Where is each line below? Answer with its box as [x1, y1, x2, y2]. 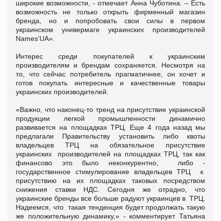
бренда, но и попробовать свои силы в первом [16, 16, 205, 25]
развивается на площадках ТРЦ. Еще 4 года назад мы [16, 123, 205, 131]
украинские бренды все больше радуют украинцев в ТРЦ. [16, 194, 205, 202]
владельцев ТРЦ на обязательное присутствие [16, 141, 205, 149]
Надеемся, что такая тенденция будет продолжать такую [16, 203, 205, 211]
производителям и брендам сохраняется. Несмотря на [16, 61, 205, 69]
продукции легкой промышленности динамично [16, 114, 205, 122]
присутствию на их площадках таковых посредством [16, 176, 205, 184]
